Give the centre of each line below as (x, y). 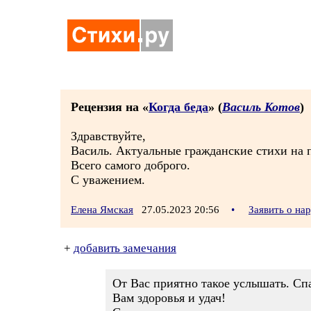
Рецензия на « (110, 107)
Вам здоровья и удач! (169, 298)
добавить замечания (125, 248)
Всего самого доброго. (131, 165)
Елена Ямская (102, 210)
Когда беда (178, 107)
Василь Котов (261, 107)
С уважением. (108, 180)
